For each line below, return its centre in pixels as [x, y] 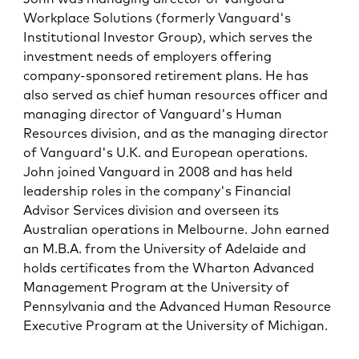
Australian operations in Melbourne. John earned [177, 230]
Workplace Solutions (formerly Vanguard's [157, 18]
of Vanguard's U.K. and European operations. [166, 153]
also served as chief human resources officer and [176, 95]
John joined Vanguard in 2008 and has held [158, 172]
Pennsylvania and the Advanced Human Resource [177, 307]
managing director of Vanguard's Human [153, 114]
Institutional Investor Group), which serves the [168, 37]
